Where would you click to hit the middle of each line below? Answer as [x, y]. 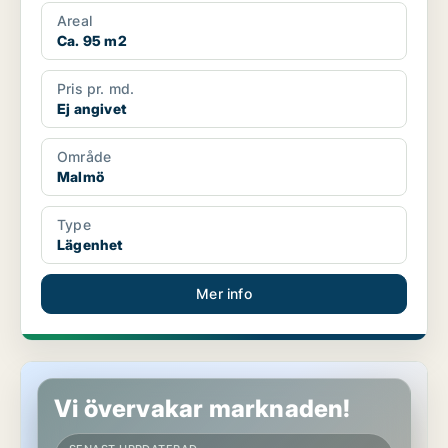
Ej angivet [91, 109]
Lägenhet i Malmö [81, 371]
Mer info [224, 294]
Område [84, 157]
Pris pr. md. [96, 89]
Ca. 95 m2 [92, 41]
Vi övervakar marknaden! [202, 409]
